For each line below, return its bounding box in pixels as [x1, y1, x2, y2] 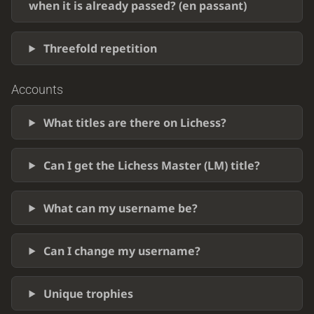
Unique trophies [43, 285, 134, 301]
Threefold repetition [43, 40, 158, 56]
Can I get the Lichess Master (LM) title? [43, 157, 261, 173]
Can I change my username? [43, 243, 201, 259]
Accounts [11, 82, 63, 97]
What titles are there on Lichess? [43, 114, 227, 130]
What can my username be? [43, 200, 198, 216]
